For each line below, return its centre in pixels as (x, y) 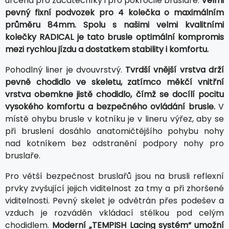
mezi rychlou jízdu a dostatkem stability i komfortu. (107, 50)
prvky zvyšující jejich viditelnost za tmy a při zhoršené (114, 189)
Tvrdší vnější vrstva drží (175, 70)
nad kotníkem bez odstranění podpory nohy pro (114, 144)
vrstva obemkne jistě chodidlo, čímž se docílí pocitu (114, 95)
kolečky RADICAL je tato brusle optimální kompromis (114, 37)
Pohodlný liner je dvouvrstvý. (65, 70)
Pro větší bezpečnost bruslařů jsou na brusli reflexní (114, 176)
